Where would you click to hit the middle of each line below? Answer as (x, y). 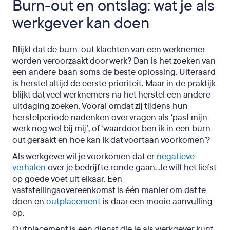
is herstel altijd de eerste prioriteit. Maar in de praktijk (114, 83)
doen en (28, 201)
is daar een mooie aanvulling (157, 201)
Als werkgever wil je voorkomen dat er (83, 156)
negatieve (176, 156)
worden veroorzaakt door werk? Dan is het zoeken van (114, 61)
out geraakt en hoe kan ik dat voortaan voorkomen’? (111, 140)
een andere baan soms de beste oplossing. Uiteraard (114, 72)
